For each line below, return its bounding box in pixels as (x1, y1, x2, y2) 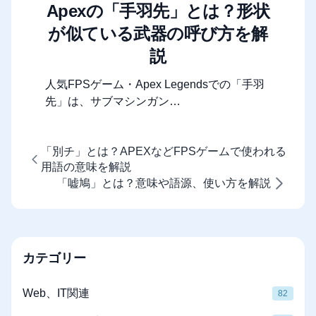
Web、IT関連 (23, 287, 90, 300)
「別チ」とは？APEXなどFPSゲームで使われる (40, 145, 286, 158)
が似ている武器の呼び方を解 (48, 24, 268, 44)
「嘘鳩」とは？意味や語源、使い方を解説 (56, 177, 271, 190)
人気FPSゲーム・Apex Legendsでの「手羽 (45, 78, 265, 91)
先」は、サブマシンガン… (45, 95, 181, 108)
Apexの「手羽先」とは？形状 (47, 1, 269, 21)
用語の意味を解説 (40, 161, 131, 174)
